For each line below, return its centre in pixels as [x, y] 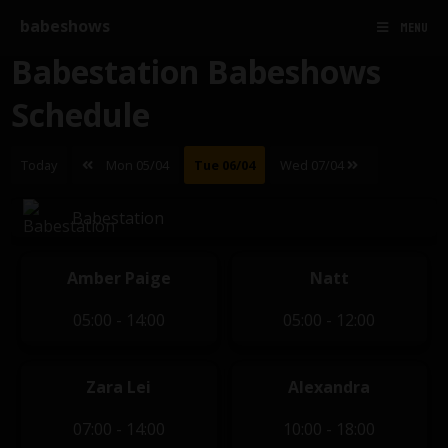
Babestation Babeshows [196, 71]
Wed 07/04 [314, 165]
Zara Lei [119, 387]
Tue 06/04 [225, 165]
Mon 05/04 [136, 165]
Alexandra [329, 387]
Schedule [81, 114]
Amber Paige [118, 278]
